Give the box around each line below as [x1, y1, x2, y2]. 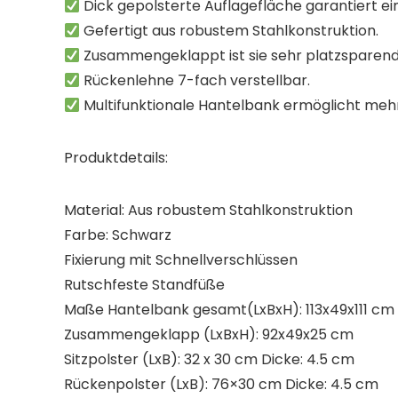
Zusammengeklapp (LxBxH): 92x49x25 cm [64, 324, 354, 345]
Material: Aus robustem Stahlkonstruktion [64, 200, 353, 220]
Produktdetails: [64, 147, 168, 168]
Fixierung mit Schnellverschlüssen [64, 250, 298, 270]
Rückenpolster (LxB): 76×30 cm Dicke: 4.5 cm [64, 374, 378, 394]
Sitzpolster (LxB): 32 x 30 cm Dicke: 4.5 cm [64, 349, 354, 370]
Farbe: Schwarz [64, 225, 171, 245]
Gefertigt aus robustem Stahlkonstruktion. [80, 20, 379, 41]
